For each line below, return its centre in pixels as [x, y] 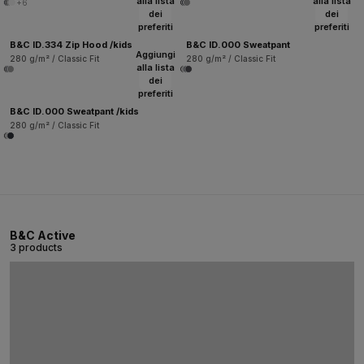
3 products [36, 247]
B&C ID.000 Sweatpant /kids [74, 111]
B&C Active [43, 235]
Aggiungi [155, 54]
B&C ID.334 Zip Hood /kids [71, 44]
